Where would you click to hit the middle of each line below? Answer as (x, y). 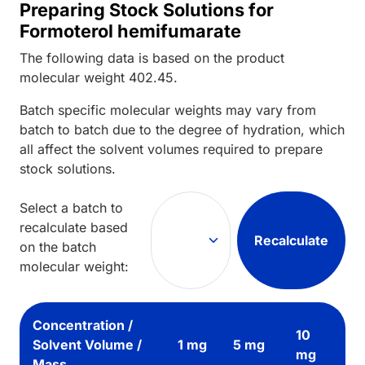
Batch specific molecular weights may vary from (168, 110)
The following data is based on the (128, 57)
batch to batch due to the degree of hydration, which (182, 129)
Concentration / (83, 325)
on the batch (58, 246)
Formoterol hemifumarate (130, 31)
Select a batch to (71, 207)
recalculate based (74, 227)
